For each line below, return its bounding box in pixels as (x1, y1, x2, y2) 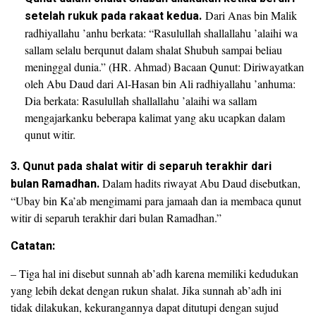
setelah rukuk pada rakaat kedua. (25, 8, 202, 25)
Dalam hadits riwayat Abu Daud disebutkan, (102, 176, 300, 190)
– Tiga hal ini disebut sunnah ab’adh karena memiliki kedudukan (11, 266, 298, 281)
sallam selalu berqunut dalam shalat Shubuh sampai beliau (25, 42, 282, 57)
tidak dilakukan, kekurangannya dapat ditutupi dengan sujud (11, 300, 279, 315)
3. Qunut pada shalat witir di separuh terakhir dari (11, 158, 272, 175)
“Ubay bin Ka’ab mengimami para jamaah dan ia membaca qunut (11, 193, 301, 208)
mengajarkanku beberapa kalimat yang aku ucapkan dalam (25, 110, 285, 125)
